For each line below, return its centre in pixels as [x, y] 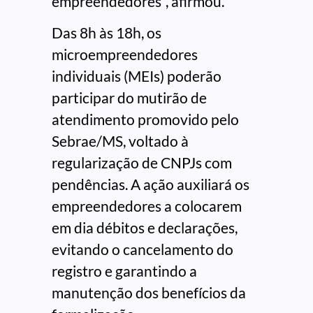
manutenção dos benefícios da [149, 293]
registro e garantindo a [124, 271]
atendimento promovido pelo [145, 119]
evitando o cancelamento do [143, 249]
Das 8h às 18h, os [107, 33]
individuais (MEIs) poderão [137, 76]
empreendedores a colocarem [147, 206]
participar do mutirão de [129, 98]
